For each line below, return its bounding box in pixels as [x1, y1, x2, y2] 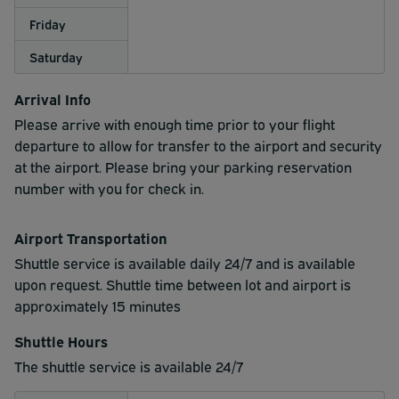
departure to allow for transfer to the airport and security [14, 134, 382, 155]
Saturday [29, 47, 83, 65]
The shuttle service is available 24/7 [14, 355, 243, 376]
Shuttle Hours [14, 330, 108, 351]
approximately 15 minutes [14, 295, 181, 315]
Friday [29, 14, 66, 32]
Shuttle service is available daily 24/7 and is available [14, 252, 355, 273]
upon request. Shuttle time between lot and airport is [14, 273, 351, 294]
